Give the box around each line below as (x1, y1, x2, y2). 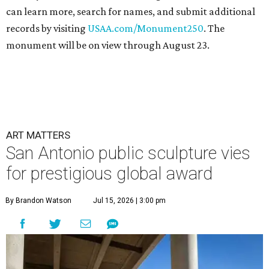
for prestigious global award (6, 163, 213, 184)
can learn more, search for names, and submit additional (6, 5, 255, 17)
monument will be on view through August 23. (6, 39, 210, 51)
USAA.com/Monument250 (88, 22, 204, 34)
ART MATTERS (6, 129, 70, 141)
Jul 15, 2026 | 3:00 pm (93, 196, 166, 205)
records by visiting (6, 22, 88, 34)
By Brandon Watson (5, 196, 71, 205)
